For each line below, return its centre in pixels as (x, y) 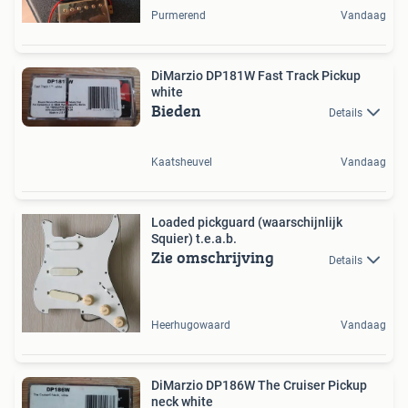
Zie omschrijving (213, 258)
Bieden (176, 111)
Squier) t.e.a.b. (194, 239)
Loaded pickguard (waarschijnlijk (247, 223)
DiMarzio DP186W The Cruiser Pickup (259, 386)
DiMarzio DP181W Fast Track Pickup (256, 76)
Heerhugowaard (191, 326)
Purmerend (178, 15)
